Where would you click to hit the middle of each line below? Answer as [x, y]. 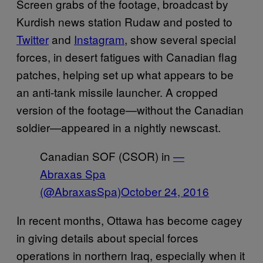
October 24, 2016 [165, 191]
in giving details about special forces [107, 237]
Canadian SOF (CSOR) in [107, 156]
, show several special [180, 39]
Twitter [33, 39]
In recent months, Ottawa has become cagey [129, 220]
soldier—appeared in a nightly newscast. [119, 127]
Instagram [99, 39]
